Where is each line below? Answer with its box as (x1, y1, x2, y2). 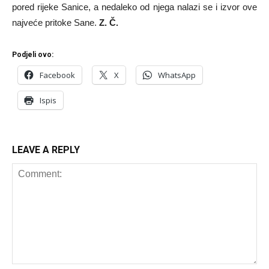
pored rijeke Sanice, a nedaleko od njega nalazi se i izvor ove (12, 1, 257, 12)
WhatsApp (158, 69, 196, 80)
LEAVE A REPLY (12, 144, 80, 156)
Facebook (40, 69, 75, 80)
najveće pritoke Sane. (12, 17, 99, 28)
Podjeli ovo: (12, 50, 53, 59)
